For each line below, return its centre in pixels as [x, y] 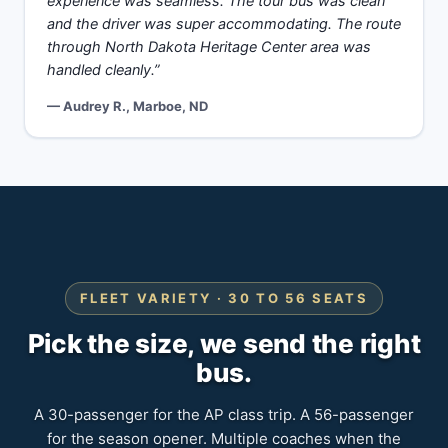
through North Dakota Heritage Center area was [209, 47]
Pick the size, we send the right [224, 343]
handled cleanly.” [103, 70]
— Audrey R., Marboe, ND [127, 106]
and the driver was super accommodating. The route [224, 24]
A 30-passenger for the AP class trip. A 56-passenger [224, 414]
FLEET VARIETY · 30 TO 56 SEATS [224, 298]
